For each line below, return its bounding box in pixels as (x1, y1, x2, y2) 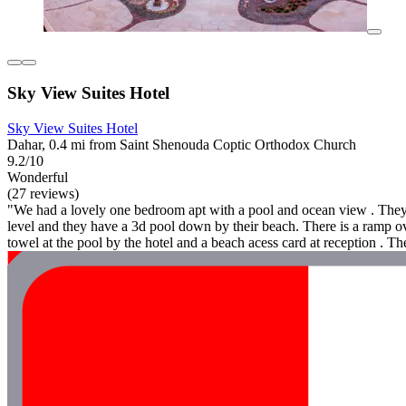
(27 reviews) (7, 185, 79, 201)
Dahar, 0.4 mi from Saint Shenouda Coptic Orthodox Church (7, 136, 356, 152)
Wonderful (7, 169, 68, 185)
